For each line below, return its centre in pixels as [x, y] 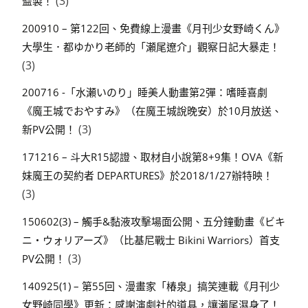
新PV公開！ [49, 130]
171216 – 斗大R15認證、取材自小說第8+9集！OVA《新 [153, 157]
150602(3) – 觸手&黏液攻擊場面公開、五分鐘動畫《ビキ [154, 221]
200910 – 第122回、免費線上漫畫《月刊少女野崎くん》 [153, 28]
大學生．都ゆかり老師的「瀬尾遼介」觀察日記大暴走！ [151, 46]
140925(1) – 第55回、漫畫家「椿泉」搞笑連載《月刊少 [151, 286]
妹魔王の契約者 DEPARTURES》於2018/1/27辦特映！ [147, 176]
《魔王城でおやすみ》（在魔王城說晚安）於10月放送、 [152, 111]
